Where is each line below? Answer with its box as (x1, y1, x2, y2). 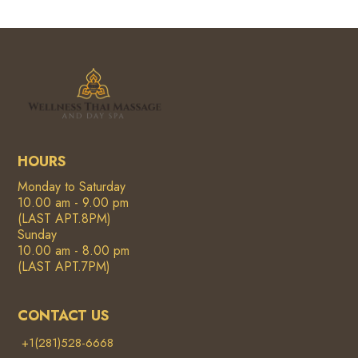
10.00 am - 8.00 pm (18, 241, 130, 260)
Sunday (18, 225, 58, 244)
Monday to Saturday (18, 177, 126, 196)
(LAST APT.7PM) (18, 257, 111, 276)
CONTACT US (18, 304, 110, 326)
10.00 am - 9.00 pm (18, 193, 129, 212)
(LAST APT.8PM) (18, 209, 112, 228)
